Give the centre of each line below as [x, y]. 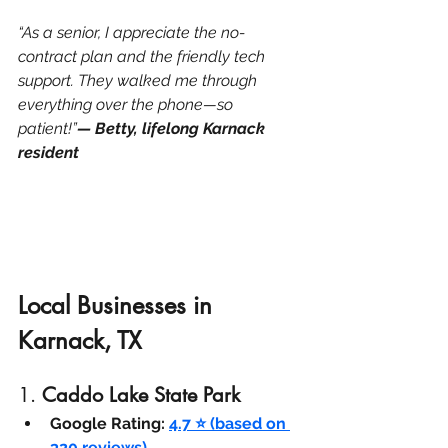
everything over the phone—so [127, 104]
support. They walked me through [139, 80]
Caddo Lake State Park [141, 395]
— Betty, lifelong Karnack [173, 128]
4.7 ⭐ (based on [229, 424]
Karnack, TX [80, 341]
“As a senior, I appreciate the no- [131, 32]
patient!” [47, 128]
